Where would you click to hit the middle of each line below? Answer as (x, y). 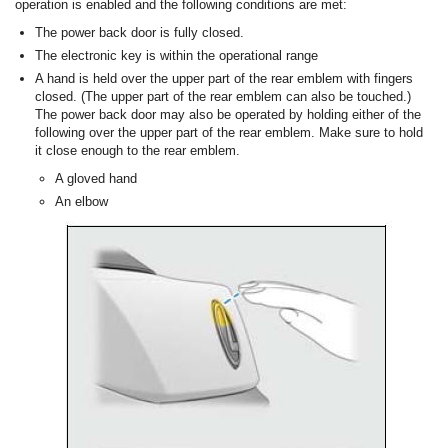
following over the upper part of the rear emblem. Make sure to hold (229, 133)
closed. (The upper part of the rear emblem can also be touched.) (223, 97)
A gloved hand (96, 179)
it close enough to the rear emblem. (137, 151)
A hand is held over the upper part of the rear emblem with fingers (224, 79)
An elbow (81, 202)
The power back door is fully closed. (139, 33)
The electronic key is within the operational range (176, 56)
